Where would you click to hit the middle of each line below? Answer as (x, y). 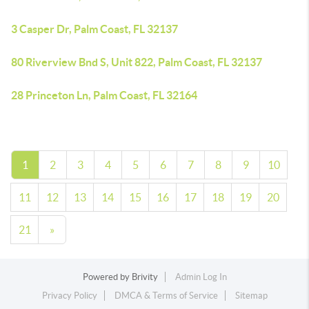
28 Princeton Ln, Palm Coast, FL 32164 (104, 95)
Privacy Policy (69, 296)
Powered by (107, 277)
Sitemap (251, 296)
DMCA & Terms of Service (166, 296)
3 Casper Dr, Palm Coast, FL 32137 (94, 29)
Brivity (144, 277)
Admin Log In (201, 277)
